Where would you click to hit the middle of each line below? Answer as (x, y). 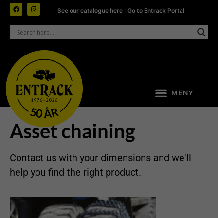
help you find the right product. (77, 173)
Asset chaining (73, 131)
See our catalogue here (91, 10)
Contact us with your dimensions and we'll (100, 158)
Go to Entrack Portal (156, 10)
